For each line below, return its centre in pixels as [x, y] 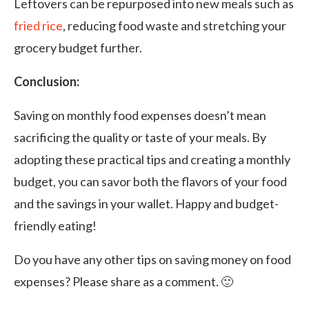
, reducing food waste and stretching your [175, 26]
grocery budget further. [78, 48]
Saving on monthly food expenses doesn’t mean [140, 115]
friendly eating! [55, 226]
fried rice [38, 26]
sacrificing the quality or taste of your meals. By [140, 137]
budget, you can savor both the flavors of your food [150, 181]
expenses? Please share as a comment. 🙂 [123, 281]
